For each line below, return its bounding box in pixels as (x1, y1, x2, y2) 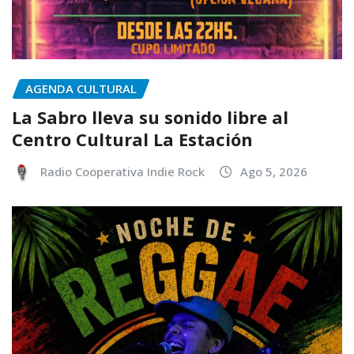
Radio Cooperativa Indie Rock (40, 164, 205, 180)
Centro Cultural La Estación (12, 127, 253, 152)
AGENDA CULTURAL (25, 80, 137, 96)
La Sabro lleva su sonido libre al (12, 105, 288, 130)
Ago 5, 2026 (240, 164, 307, 180)
